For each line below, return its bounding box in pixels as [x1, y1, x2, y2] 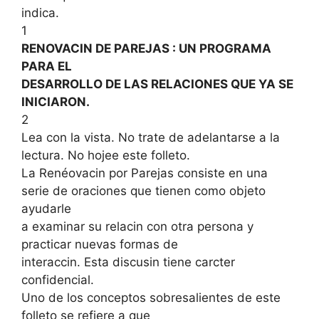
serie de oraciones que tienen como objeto [21, 184, 266, 199]
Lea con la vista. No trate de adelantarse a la [21, 130, 280, 145]
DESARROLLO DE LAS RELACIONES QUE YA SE [21, 77, 293, 92]
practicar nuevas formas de [21, 237, 178, 252]
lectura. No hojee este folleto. [21, 148, 190, 163]
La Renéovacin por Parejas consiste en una [21, 166, 268, 181]
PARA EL [21, 59, 72, 74]
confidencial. [21, 273, 94, 288]
